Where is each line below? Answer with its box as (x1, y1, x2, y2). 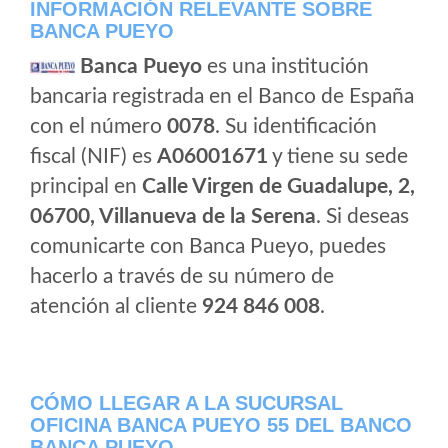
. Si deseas (316, 206, 409, 227)
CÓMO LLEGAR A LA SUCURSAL (30, 392, 343, 414)
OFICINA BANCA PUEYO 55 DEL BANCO (30, 414, 412, 436)
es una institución (202, 56, 369, 77)
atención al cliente (30, 296, 202, 317)
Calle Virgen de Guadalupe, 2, (142, 176, 415, 197)
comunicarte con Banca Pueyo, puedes (30, 236, 386, 257)
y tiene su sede (268, 146, 408, 167)
